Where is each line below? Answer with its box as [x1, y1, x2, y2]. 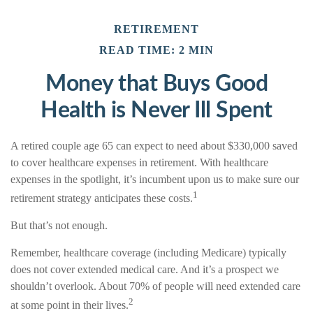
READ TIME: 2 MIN [99, 43, 214, 56]
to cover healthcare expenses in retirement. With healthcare [10, 156, 268, 168]
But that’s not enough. [10, 219, 108, 231]
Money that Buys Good [45, 72, 268, 95]
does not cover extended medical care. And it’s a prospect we [10, 263, 279, 275]
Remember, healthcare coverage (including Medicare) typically [10, 246, 286, 259]
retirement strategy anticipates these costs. [10, 191, 193, 204]
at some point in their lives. [10, 299, 129, 312]
